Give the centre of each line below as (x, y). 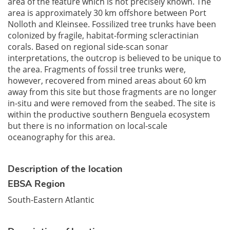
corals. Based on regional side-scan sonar (88, 47)
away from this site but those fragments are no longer (112, 92)
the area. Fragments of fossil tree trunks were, (97, 69)
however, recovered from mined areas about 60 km (107, 81)
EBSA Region (36, 184)
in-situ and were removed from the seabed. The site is (112, 103)
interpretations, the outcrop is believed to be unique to (114, 58)
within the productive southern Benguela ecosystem (109, 114)
